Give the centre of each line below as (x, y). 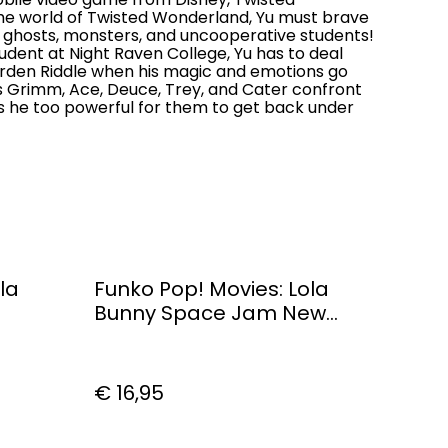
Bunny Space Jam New (210, 312)
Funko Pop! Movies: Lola (211, 288)
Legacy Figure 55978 (197, 336)
